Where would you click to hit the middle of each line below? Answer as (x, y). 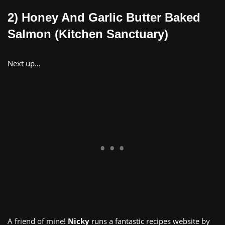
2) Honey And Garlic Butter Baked (104, 18)
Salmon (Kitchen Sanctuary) (88, 34)
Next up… (24, 64)
